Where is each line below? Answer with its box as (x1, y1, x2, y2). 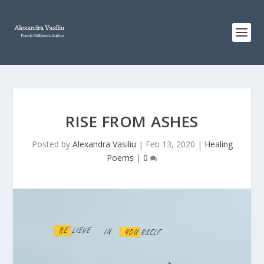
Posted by (31, 138, 72, 150)
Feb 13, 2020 (145, 138, 195, 150)
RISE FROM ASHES (65, 111, 199, 132)
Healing (204, 138, 233, 150)
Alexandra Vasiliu (72, 138, 136, 150)
